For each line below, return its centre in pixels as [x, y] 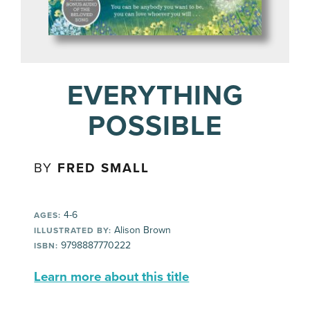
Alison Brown [142, 230]
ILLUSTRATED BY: [73, 230]
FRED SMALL [104, 168]
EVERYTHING [155, 95]
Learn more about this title [112, 277]
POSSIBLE [155, 126]
